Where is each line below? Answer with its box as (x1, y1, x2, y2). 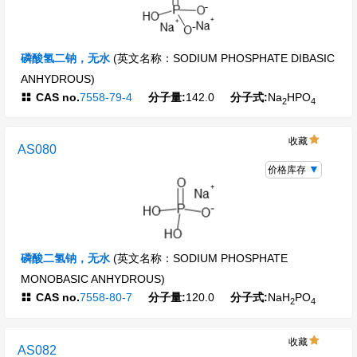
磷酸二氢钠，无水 (21, 252, 110, 265)
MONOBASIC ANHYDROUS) (21, 273, 165, 286)
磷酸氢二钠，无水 (21, 51, 110, 65)
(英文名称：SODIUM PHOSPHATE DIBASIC (113, 51, 335, 65)
